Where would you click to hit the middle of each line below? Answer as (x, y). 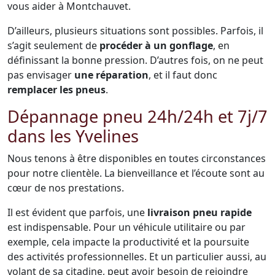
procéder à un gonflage (156, 45)
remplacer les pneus (56, 90)
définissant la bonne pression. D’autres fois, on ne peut (135, 60)
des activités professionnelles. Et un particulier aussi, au (137, 257)
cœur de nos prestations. (66, 188)
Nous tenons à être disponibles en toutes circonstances (137, 158)
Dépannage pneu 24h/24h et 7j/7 (137, 116)
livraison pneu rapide (199, 212)
